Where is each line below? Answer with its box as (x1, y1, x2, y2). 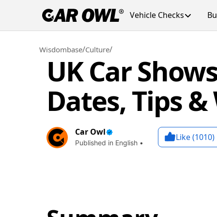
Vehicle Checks (130, 10, 184, 20)
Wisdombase (39, 45, 82, 54)
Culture (85, 45, 109, 54)
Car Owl (75, 126, 106, 137)
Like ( (176, 132, 195, 142)
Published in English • (75, 139, 143, 147)
